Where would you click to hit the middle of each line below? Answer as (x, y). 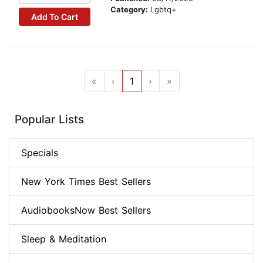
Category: (130, 10)
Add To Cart (54, 16)
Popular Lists (49, 120)
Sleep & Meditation (64, 239)
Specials (40, 153)
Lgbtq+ (163, 10)
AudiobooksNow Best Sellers (86, 210)
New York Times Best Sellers (86, 182)
